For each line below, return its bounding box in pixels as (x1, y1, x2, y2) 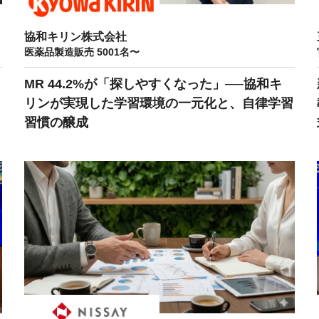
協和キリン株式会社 (24, 30, 127, 43)
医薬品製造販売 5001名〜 (24, 46, 140, 58)
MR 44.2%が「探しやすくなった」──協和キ (24, 76, 283, 91)
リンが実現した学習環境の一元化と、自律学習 (24, 95, 294, 110)
